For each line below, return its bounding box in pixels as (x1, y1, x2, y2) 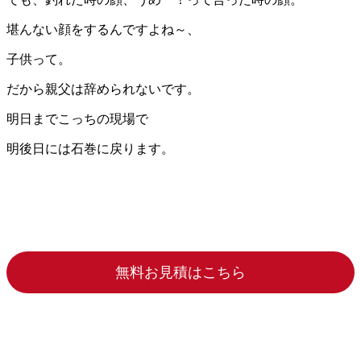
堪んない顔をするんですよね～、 (6, 22, 200, 36)
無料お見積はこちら (115, 263, 246, 280)
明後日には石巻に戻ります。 (6, 141, 174, 156)
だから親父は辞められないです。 (6, 81, 200, 96)
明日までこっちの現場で (6, 111, 148, 126)
